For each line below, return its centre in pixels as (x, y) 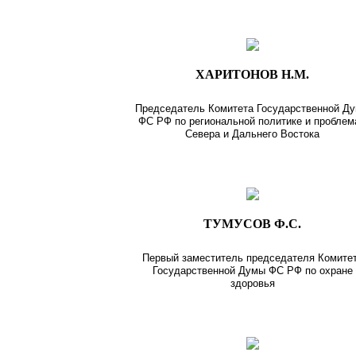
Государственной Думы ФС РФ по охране (252, 270)
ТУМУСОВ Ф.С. (253, 223)
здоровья (252, 283)
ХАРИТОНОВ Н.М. (253, 74)
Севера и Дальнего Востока (253, 133)
